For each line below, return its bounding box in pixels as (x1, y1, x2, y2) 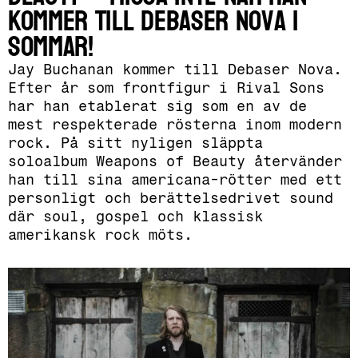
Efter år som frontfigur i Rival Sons (8, 79, 324, 97)
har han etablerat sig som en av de (8, 97, 307, 115)
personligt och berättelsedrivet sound (8, 189, 333, 207)
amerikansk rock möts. (8, 226, 193, 244)
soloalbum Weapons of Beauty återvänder (8, 153, 342, 170)
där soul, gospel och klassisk (8, 208, 263, 225)
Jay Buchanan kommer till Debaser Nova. (8, 61, 342, 78)
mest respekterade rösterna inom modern (8, 116, 342, 133)
